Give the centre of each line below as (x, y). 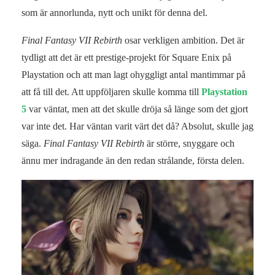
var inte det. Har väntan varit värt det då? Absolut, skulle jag (137, 126)
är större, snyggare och (189, 144)
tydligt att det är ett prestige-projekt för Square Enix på (126, 58)
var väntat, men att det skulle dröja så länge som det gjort (137, 109)
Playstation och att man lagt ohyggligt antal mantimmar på (134, 75)
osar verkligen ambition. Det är (183, 41)
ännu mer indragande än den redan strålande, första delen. (133, 161)
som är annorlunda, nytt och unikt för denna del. (114, 13)
